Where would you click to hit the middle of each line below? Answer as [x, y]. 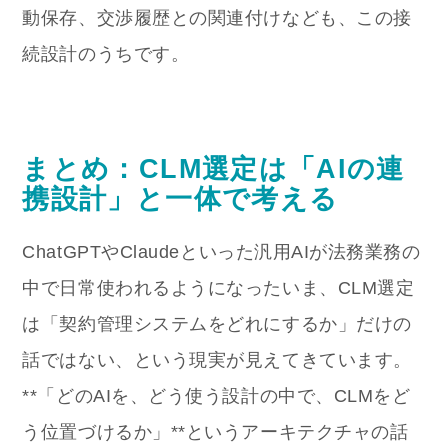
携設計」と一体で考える [180, 199]
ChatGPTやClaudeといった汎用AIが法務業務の [221, 252]
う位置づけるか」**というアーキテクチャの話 [215, 432]
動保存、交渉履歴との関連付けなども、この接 [217, 18]
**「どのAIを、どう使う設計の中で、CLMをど [216, 396]
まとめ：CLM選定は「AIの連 [213, 169]
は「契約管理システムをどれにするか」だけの [217, 324]
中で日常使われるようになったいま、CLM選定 [218, 288]
